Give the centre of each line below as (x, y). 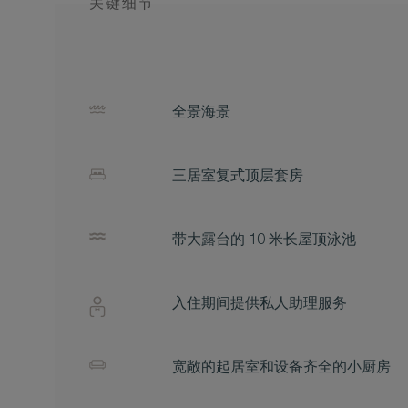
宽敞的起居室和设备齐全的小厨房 (281, 369)
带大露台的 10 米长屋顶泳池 (264, 241)
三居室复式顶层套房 (238, 178)
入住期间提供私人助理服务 (260, 305)
